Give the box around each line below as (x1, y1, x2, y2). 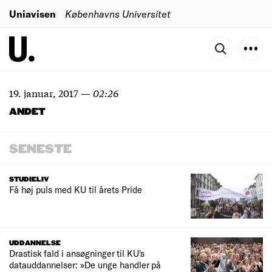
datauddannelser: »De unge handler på (9, 259, 161, 271)
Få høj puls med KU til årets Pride (9, 184, 142, 195)
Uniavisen (9, 7, 56, 19)
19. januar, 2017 (9, 86, 78, 100)
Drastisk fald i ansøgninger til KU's (9, 248, 144, 259)
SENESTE (9, 143, 72, 156)
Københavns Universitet (65, 7, 171, 19)
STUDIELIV (9, 175, 49, 183)
